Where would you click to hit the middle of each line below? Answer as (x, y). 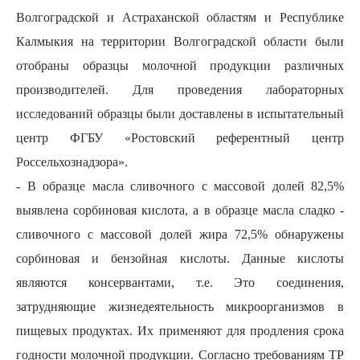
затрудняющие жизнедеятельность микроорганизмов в (180, 307)
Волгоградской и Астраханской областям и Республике (180, 17)
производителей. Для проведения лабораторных (180, 90)
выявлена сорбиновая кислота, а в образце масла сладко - (180, 210)
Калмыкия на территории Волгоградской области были (180, 41)
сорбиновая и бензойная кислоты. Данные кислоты (180, 258)
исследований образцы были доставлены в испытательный (180, 114)
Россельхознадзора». (72, 162)
